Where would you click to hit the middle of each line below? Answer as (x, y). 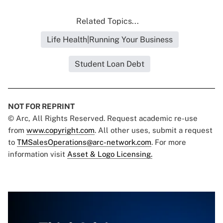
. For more (169, 142)
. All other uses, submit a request (154, 130)
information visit (38, 154)
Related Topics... (108, 21)
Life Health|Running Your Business (110, 40)
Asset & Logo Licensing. (110, 154)
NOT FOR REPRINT (41, 107)
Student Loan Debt (110, 64)
